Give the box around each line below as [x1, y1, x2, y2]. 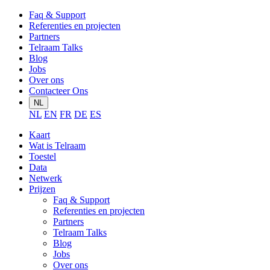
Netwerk [29, 173, 62, 183]
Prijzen [29, 184, 55, 194]
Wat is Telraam [29, 140, 86, 151]
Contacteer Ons [29, 86, 88, 96]
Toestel [29, 151, 56, 162]
